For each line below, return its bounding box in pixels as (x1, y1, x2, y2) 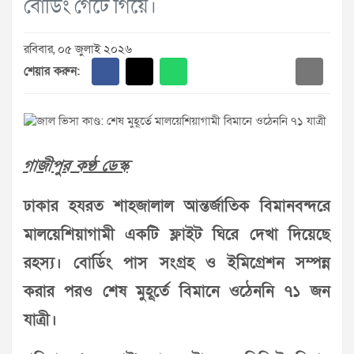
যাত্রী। (24, 310, 57, 330)
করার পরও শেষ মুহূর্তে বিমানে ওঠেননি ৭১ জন (24, 281, 330, 302)
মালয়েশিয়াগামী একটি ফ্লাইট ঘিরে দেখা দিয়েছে (24, 224, 330, 245)
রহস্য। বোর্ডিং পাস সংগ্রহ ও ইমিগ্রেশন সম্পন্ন (24, 253, 330, 273)
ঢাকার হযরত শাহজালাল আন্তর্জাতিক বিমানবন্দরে (24, 196, 330, 217)
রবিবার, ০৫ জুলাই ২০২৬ (24, 41, 132, 57)
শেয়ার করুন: (24, 63, 80, 79)
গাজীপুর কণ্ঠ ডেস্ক (22, 156, 130, 176)
